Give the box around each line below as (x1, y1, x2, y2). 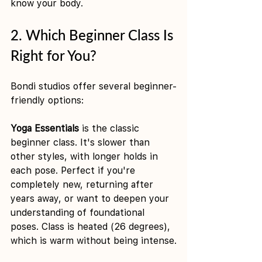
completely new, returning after (11, 178, 156, 190)
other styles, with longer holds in (11, 150, 161, 162)
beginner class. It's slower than (11, 136, 153, 148)
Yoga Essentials (11, 122, 79, 134)
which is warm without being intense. (11, 235, 177, 246)
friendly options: (11, 94, 84, 106)
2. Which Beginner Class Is (11, 26, 177, 43)
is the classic (79, 122, 142, 134)
